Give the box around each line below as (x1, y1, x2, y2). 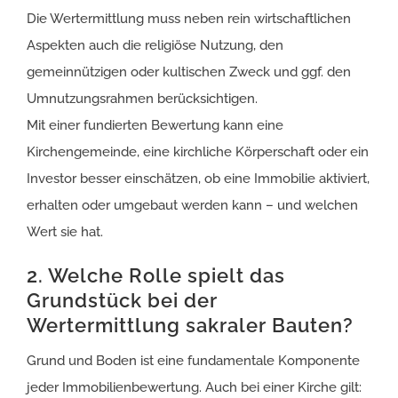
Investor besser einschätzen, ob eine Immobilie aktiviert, (27, 171, 370, 187)
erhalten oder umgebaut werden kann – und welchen (27, 197, 358, 214)
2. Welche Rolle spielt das (27, 264, 285, 288)
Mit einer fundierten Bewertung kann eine (27, 117, 283, 134)
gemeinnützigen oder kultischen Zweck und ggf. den (27, 64, 351, 81)
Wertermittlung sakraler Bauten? (27, 314, 354, 338)
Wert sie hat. (27, 224, 103, 241)
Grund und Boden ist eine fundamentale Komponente (27, 353, 360, 370)
